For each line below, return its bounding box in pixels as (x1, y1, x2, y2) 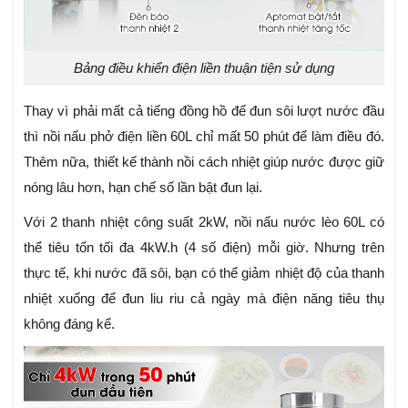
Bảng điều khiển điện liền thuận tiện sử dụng (74, 59, 334, 76)
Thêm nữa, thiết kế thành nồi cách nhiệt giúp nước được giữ (24, 153, 384, 169)
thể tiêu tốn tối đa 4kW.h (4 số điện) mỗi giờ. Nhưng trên (24, 239, 384, 255)
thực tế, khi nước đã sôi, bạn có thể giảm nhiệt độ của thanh (24, 264, 384, 280)
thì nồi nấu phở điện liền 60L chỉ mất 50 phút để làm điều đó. (24, 127, 384, 144)
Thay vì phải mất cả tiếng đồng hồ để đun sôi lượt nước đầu (24, 102, 384, 118)
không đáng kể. (24, 315, 115, 331)
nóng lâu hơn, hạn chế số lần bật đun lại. (24, 178, 262, 195)
